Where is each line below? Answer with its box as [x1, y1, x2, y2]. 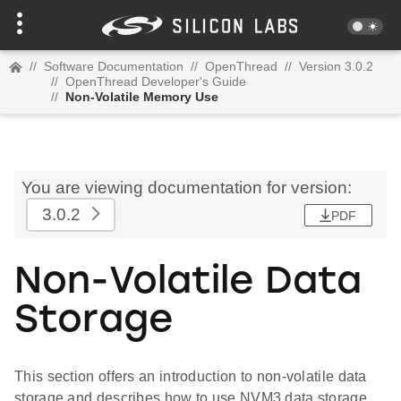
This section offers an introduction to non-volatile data [14, 369, 367, 385]
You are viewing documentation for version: [21, 178, 352, 197]
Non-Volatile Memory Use [65, 90, 218, 104]
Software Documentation [44, 59, 183, 73]
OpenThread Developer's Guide [65, 74, 246, 89]
